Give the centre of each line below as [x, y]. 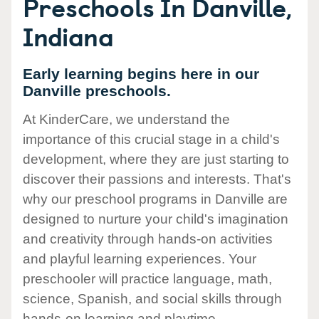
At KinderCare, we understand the [126, 120]
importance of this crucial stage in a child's [151, 140]
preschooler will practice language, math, [147, 279]
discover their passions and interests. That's [157, 179]
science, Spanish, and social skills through [152, 299]
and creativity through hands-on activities [148, 239]
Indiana [68, 36]
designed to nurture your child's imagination [156, 219]
